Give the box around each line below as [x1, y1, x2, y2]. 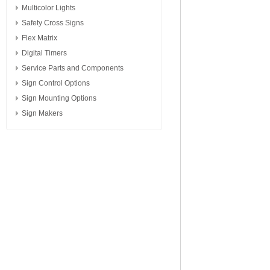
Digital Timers [22, 49, 67, 57]
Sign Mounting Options [22, 94, 96, 102]
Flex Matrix [22, 34, 57, 42]
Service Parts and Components [22, 64, 124, 72]
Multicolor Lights [22, 4, 75, 12]
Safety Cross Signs [22, 19, 84, 27]
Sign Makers [22, 109, 63, 118]
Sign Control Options [22, 79, 90, 87]
